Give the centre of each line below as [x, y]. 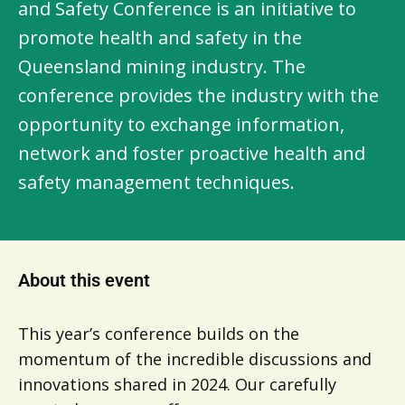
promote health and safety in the [160, 38]
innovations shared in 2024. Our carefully [177, 384]
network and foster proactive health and [192, 153]
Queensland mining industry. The [162, 66]
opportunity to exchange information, [181, 124]
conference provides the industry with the [198, 95]
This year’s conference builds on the [159, 334]
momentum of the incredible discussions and [195, 359]
